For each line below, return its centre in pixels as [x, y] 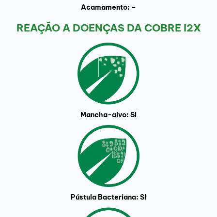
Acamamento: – [108, 8]
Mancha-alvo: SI [108, 115]
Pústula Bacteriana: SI [108, 197]
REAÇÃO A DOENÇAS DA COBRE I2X [108, 28]
